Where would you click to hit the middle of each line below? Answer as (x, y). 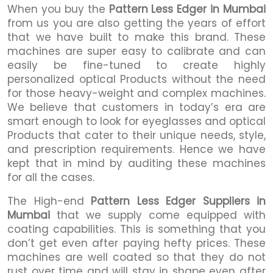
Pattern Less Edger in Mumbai (187, 9)
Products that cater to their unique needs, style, (136, 135)
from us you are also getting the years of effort (136, 23)
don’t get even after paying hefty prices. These (136, 243)
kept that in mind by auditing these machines (136, 163)
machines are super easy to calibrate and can (136, 51)
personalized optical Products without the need (136, 79)
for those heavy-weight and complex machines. (136, 93)
